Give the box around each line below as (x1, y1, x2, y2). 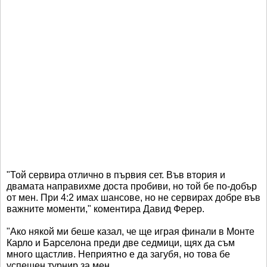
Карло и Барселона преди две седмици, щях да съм (7, 237, 235, 248)
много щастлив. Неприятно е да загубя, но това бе (7, 249, 230, 259)
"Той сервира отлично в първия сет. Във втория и (7, 169, 225, 180)
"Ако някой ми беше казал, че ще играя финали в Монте (7, 226, 254, 237)
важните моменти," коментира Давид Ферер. (7, 203, 204, 214)
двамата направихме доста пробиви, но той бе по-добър (7, 181, 257, 191)
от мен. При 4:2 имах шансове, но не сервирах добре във (7, 192, 260, 203)
